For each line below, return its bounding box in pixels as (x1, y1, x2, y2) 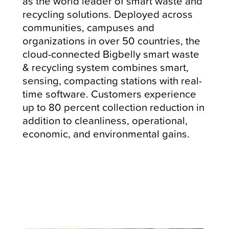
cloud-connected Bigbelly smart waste (22, 46, 200, 61)
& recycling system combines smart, (22, 59, 189, 75)
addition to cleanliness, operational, (22, 112, 188, 128)
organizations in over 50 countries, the (22, 33, 201, 48)
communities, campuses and (22, 19, 155, 35)
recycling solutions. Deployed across (22, 6, 193, 21)
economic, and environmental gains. (22, 126, 190, 141)
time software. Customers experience (22, 86, 197, 101)
